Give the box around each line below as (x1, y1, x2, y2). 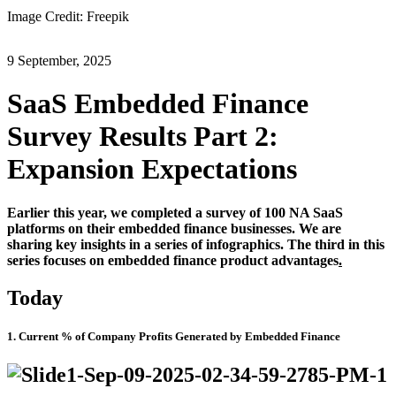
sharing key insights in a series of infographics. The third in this (7, 236, 385, 252)
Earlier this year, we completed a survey (7, 204, 249, 220)
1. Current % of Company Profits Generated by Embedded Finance (7, 329, 340, 343)
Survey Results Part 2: (7, 120, 278, 153)
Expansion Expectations (7, 153, 297, 186)
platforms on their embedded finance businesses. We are (7, 220, 341, 236)
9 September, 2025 (7, 53, 111, 68)
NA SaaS (289, 204, 343, 220)
